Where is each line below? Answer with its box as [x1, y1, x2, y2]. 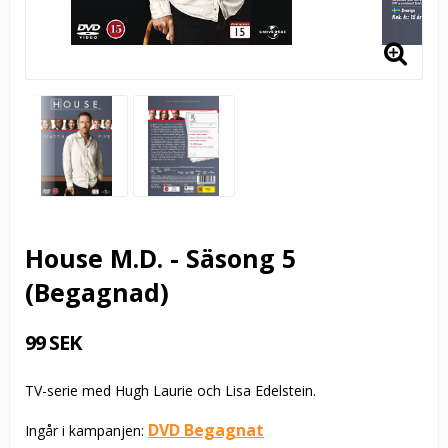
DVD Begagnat [148, 419, 264, 442]
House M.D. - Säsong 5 [25, 241, 296, 276]
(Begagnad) [25, 275, 169, 310]
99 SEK [25, 329, 81, 357]
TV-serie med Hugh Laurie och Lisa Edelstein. [25, 381, 316, 401]
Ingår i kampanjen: [25, 421, 148, 441]
